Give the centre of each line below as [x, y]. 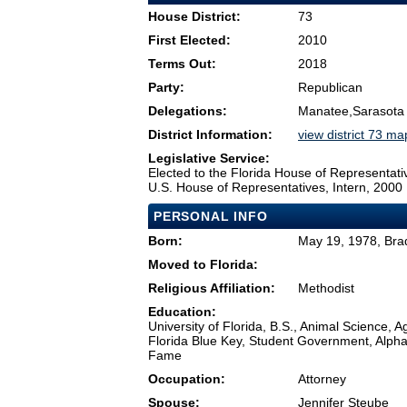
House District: [194, 17]
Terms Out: [182, 64]
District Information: [210, 135]
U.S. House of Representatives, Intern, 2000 [275, 188]
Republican [330, 88]
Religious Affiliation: [212, 288]
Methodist [326, 288]
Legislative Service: [209, 159]
